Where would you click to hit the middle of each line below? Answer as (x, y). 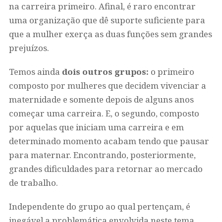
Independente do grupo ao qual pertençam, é (99, 206)
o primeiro (171, 72)
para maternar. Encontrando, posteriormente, (102, 155)
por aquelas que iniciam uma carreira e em (96, 127)
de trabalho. (33, 183)
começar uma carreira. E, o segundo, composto (104, 113)
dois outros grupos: (105, 72)
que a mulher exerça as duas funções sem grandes (110, 34)
